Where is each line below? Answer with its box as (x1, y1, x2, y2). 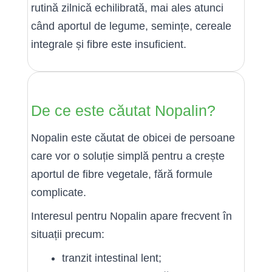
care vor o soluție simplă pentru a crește (31, 150, 225, 162)
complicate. (31, 186, 86, 199)
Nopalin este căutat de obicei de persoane (31, 132, 235, 144)
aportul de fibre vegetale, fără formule (31, 168, 212, 180)
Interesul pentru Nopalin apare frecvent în (31, 210, 232, 222)
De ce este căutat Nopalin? (31, 102, 216, 119)
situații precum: (31, 228, 104, 240)
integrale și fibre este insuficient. (31, 38, 186, 50)
